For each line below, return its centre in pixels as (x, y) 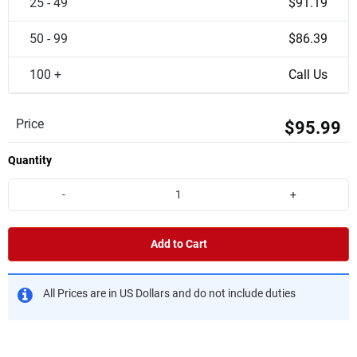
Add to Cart (178, 244)
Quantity (30, 160)
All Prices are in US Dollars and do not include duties (169, 293)
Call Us (308, 75)
